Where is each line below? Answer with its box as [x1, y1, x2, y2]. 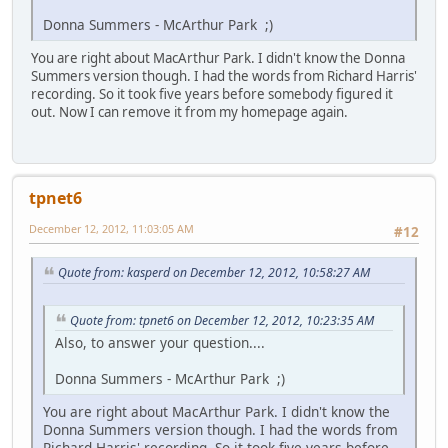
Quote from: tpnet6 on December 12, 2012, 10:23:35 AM [70, 311, 374, 329]
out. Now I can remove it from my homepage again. [31, 103, 348, 122]
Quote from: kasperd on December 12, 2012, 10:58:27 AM [58, 264, 370, 282]
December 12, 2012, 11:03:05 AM [29, 220, 194, 236]
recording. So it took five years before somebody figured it [31, 85, 393, 104]
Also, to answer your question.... [55, 333, 265, 353]
